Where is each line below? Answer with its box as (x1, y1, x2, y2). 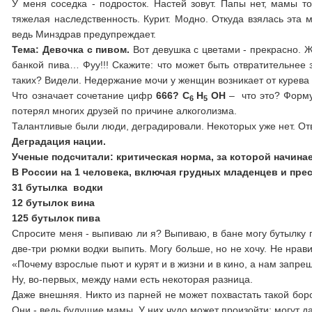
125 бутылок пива (12, 212, 101, 224)
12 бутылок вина (12, 197, 95, 208)
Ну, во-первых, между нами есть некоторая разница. (12, 274, 253, 285)
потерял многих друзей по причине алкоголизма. (12, 105, 237, 116)
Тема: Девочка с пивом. (12, 44, 133, 55)
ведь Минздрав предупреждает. (12, 29, 157, 40)
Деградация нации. (12, 136, 107, 147)
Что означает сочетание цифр (12, 90, 153, 101)
